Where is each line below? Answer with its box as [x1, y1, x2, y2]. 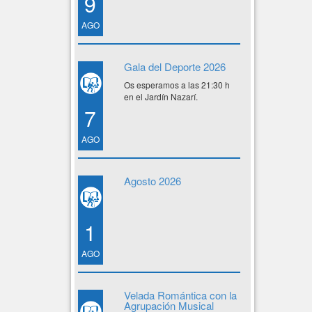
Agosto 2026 [123, 173, 181, 188]
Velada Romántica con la [123, 288, 237, 302]
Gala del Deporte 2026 [123, 59, 226, 74]
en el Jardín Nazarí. [123, 91, 198, 102]
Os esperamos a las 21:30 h [123, 79, 230, 91]
